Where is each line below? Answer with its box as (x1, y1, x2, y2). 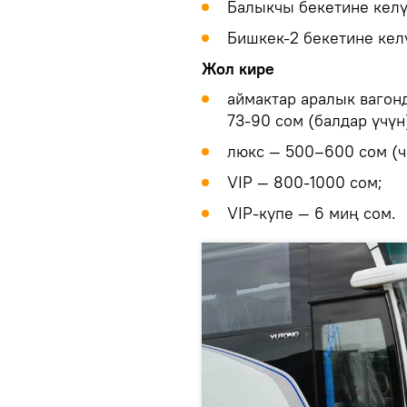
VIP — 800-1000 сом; (227, 171, 382, 193)
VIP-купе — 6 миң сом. (227, 202, 396, 223)
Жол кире (202, 57, 274, 79)
